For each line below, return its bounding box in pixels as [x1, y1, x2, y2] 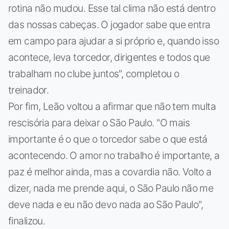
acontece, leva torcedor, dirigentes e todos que [8, 51, 210, 63]
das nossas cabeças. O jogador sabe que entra [8, 18, 211, 31]
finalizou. [8, 214, 45, 227]
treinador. [8, 83, 49, 96]
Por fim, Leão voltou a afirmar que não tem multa [8, 100, 216, 112]
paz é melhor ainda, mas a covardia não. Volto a [8, 165, 212, 178]
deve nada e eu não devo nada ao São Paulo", [8, 198, 203, 211]
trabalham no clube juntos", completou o [8, 67, 179, 80]
